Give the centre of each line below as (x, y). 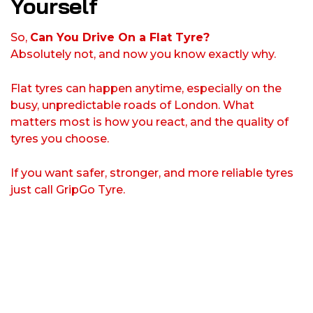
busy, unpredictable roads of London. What (132, 105)
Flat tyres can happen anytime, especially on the (146, 89)
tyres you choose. (60, 139)
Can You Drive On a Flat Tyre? (120, 38)
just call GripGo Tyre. (68, 190)
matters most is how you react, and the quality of (150, 122)
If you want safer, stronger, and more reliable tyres (152, 173)
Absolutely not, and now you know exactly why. (143, 54)
